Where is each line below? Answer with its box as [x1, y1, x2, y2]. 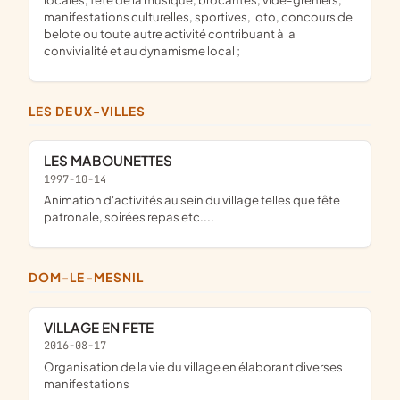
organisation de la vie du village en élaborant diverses [44, 358, 54, 374]
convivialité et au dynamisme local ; [44, 42, 240, 58]
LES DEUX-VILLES [36, 104, 146, 120]
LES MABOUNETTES [51, 152, 172, 170]
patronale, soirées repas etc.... [44, 209, 214, 225]
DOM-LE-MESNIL [38, 270, 145, 286]
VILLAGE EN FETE [53, 318, 154, 336]
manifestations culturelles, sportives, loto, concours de [44, 8, 353, 24]
